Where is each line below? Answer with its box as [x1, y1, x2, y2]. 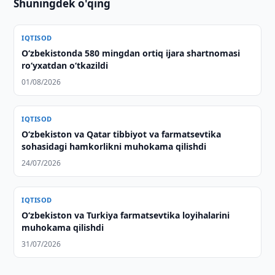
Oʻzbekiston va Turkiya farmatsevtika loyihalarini [21, 209, 230, 221]
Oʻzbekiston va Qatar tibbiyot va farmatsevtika [21, 128, 222, 140]
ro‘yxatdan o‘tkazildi [21, 60, 109, 71]
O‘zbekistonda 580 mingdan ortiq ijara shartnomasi [21, 47, 241, 59]
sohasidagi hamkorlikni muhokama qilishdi [21, 141, 207, 152]
